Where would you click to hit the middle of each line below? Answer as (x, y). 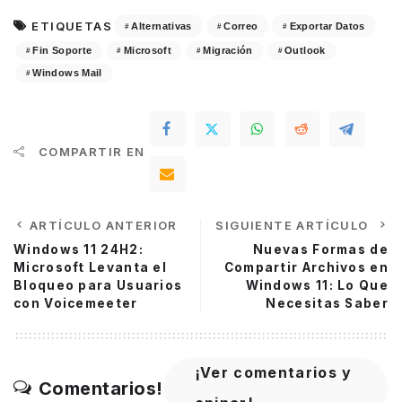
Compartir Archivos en (306, 268)
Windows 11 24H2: (79, 250)
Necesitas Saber (327, 304)
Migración (228, 51)
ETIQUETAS (72, 26)
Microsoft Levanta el (91, 268)
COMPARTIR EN (92, 152)
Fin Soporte (62, 51)
